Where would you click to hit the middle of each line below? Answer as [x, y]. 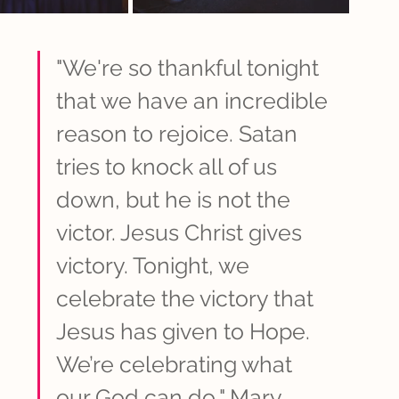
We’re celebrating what [177, 365]
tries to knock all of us [169, 167]
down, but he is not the [176, 200]
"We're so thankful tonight [190, 68]
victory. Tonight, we [155, 266]
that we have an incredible [195, 101]
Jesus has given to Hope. [186, 332]
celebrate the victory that [187, 299]
